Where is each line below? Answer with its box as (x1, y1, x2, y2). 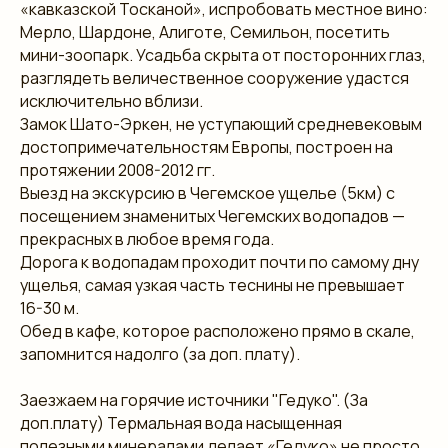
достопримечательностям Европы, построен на (20, 135, 393, 158)
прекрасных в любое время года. (20, 227, 274, 250)
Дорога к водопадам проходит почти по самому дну (20, 250, 419, 273)
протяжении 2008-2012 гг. (20, 158, 215, 181)
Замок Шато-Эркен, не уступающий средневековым (20, 112, 422, 135)
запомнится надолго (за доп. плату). (20, 342, 300, 365)
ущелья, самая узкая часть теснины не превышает (20, 273, 405, 296)
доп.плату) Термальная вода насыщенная (20, 411, 342, 434)
